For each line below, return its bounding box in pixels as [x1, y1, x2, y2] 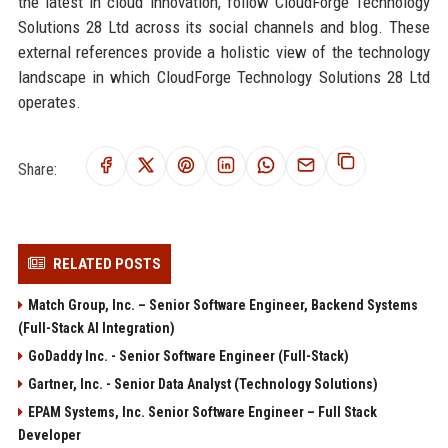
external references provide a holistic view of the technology [17, 42, 431, 63]
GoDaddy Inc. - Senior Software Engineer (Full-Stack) [27, 348, 349, 365]
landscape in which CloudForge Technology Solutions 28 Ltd [17, 67, 431, 88]
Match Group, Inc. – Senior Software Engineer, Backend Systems [27, 297, 418, 314]
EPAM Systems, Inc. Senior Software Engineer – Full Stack [27, 404, 377, 421]
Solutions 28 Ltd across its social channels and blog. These [17, 17, 431, 38]
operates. [17, 92, 81, 113]
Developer [17, 427, 81, 444]
